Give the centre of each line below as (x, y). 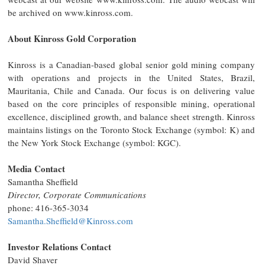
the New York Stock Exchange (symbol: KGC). (94, 142)
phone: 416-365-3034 (48, 207)
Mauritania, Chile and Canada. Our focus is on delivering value (131, 90)
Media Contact (36, 168)
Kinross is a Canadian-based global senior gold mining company (131, 64)
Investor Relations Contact (59, 246)
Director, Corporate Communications (77, 194)
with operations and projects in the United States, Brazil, (131, 77)
